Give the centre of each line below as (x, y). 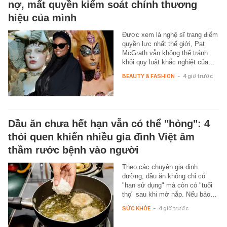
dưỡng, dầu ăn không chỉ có (163, 176)
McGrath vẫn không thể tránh (165, 53)
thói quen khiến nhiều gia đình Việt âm (101, 137)
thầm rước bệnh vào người (73, 150)
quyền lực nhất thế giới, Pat (163, 44)
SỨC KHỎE (136, 209)
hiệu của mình (42, 18)
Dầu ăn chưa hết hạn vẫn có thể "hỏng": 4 (109, 124)
